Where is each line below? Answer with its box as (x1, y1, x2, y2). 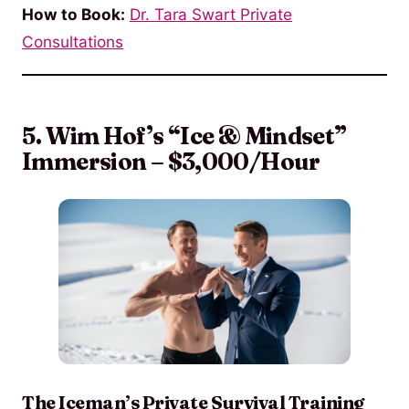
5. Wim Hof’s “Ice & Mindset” (22, 121, 347, 151)
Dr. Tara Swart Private (130, 5, 292, 25)
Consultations (22, 32, 123, 52)
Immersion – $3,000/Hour (22, 146, 320, 176)
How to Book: (22, 5, 125, 25)
